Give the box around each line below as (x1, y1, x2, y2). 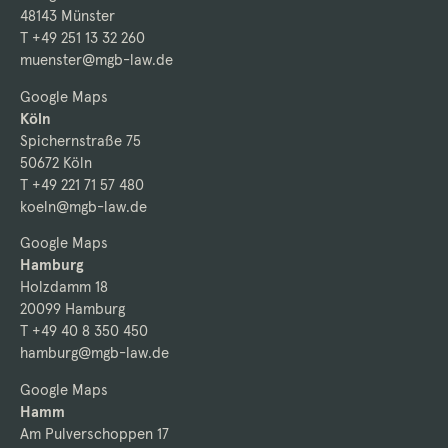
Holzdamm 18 (20, 277, 108, 297)
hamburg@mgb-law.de (20, 343, 169, 363)
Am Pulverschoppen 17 (20, 423, 169, 443)
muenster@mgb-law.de (20, 50, 173, 70)
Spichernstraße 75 (20, 130, 141, 150)
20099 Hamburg (20, 299, 125, 319)
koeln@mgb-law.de (20, 196, 147, 216)
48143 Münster (20, 6, 115, 26)
